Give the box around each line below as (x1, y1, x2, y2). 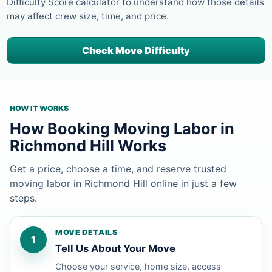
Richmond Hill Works (10, 136, 166, 155)
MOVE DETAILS (55, 227, 118, 237)
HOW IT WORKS (10, 103, 69, 113)
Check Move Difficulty (82, 44, 190, 56)
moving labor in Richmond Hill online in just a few (10, 177, 237, 189)
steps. (10, 191, 37, 204)
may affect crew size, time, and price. (7, 10, 169, 22)
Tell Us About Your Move (55, 242, 175, 254)
